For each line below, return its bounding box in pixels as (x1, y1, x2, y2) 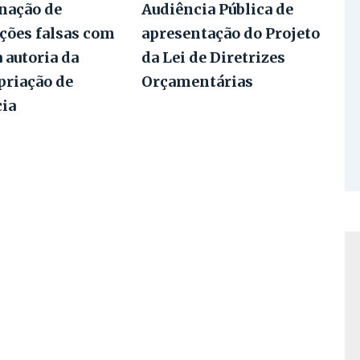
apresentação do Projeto (141, 24, 320, 43)
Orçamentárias (141, 72, 253, 92)
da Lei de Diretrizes (141, 48, 285, 67)
